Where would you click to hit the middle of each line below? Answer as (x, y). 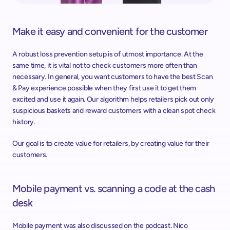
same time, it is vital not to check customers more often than (105, 65)
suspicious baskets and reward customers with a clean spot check (114, 111)
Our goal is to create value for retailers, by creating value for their (111, 143)
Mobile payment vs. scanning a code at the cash (114, 188)
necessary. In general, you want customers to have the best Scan (113, 77)
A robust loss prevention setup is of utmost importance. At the (108, 54)
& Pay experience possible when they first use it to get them (104, 88)
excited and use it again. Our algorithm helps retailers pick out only (113, 99)
